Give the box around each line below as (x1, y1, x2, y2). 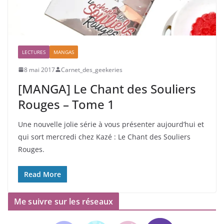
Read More (24, 169, 61, 179)
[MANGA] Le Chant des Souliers (18, 80, 196, 97)
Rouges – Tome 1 (18, 95, 114, 112)
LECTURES (22, 48, 45, 55)
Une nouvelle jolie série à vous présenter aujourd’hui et (18, 119, 204, 129)
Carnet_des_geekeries (61, 65, 122, 74)
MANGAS (53, 48, 74, 55)
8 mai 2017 (24, 65, 55, 74)
